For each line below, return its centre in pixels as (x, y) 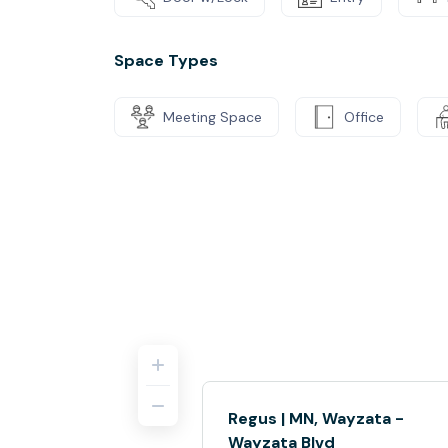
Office (364, 116)
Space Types (166, 60)
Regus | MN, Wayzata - (316, 418)
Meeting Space (212, 116)
